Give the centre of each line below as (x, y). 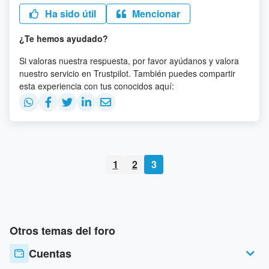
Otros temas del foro (62, 231)
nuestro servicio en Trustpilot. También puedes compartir (127, 74)
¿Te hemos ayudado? (64, 39)
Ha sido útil (69, 14)
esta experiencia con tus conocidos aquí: (97, 86)
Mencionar (155, 14)
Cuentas (50, 254)
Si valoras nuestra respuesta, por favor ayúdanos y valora (129, 61)
